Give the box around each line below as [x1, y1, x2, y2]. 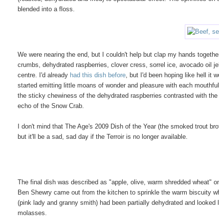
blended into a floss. [18, 5, 75, 13]
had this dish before [70, 71, 126, 79]
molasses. [18, 209, 47, 217]
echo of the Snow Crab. [18, 102, 85, 109]
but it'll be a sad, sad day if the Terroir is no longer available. [18, 132, 188, 140]
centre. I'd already [18, 71, 70, 79]
